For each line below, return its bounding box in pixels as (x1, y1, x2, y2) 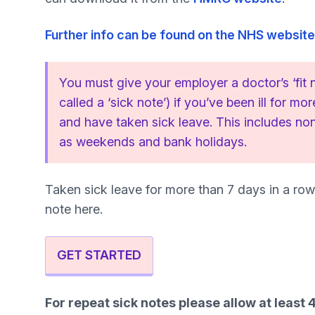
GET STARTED (57, 247, 141, 262)
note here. (45, 202, 103, 217)
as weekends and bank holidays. (59, 134, 247, 149)
